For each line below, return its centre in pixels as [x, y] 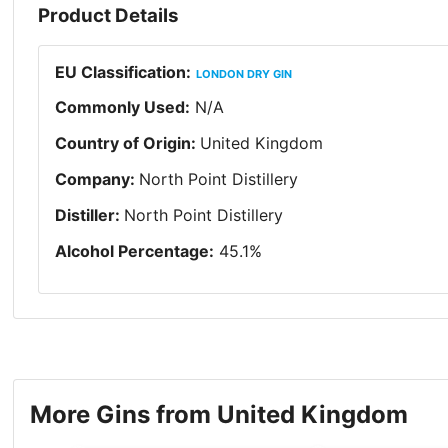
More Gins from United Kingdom [219, 415]
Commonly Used [120, 107]
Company [93, 179]
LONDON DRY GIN [244, 74]
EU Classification [121, 72]
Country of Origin [123, 143]
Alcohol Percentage [132, 251]
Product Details [109, 15]
